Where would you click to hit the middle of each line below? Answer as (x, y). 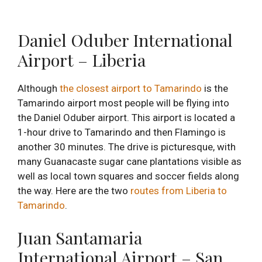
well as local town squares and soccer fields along (128, 176)
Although (39, 88)
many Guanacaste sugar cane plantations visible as (130, 161)
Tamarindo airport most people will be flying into (123, 103)
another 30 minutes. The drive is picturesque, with (127, 146)
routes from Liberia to (179, 190)
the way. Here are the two (74, 190)
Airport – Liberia (82, 59)
